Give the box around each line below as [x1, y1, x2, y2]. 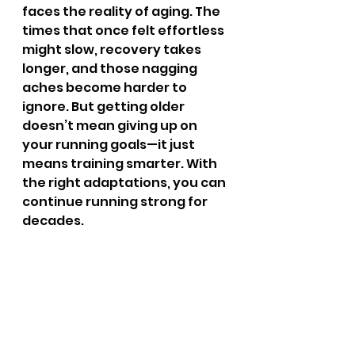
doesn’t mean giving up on [22, 116, 200, 135]
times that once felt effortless [22, 21, 227, 40]
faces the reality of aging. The [22, 2, 223, 21]
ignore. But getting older [22, 97, 187, 116]
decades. [22, 212, 84, 230]
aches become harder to [22, 78, 189, 97]
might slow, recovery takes [22, 40, 204, 59]
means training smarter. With [22, 155, 219, 173]
